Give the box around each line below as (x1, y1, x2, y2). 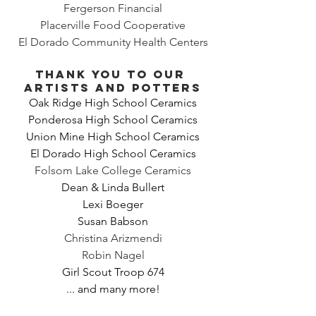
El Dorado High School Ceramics (30, 146, 196, 160)
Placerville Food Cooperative (40, 18, 186, 32)
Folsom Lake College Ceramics (35, 163, 191, 177)
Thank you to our (35, 66, 190, 81)
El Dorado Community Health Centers (18, 35, 208, 49)
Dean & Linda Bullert (61, 180, 164, 194)
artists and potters (24, 80, 202, 95)
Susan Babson (78, 214, 148, 228)
